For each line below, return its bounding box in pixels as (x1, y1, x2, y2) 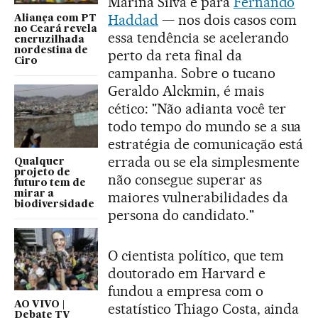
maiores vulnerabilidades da (108, 189, 288, 207)
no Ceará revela (14, 24, 97, 35)
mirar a (14, 188, 54, 199)
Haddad (108, 11, 158, 29)
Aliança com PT (14, 13, 97, 24)
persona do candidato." (108, 207, 254, 224)
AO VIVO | (14, 300, 65, 310)
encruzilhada (14, 35, 84, 45)
